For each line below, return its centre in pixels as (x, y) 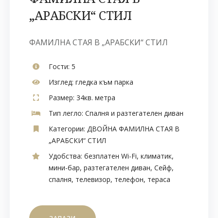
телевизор (93, 180)
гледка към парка (103, 82)
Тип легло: (66, 113)
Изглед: (61, 82)
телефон (129, 180)
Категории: (67, 129)
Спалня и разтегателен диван (133, 113)
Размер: (62, 98)
